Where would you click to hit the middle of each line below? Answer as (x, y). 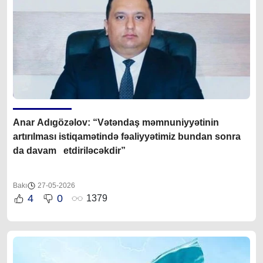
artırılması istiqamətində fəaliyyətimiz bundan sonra (127, 136)
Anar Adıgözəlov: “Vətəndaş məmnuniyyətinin (116, 122)
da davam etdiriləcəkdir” (69, 150)
